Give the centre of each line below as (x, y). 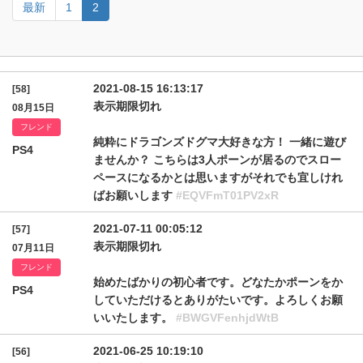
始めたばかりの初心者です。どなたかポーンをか (218, 282)
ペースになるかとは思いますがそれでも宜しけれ (218, 177)
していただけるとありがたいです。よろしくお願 (218, 300)
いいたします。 (135, 318)
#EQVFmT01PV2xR (227, 195)
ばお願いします (135, 195)
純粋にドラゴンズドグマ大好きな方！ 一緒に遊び (220, 142)
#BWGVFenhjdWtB (227, 318)
